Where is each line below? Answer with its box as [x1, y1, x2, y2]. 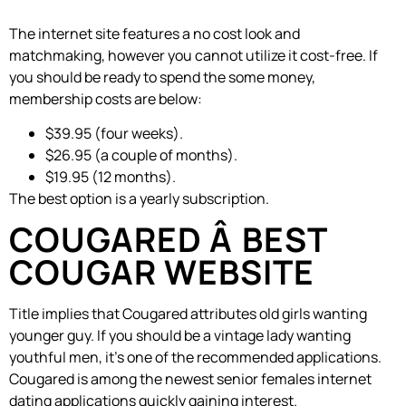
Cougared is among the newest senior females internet [9, 368, 372, 389]
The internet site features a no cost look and [9, 23, 300, 43]
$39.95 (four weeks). [45, 123, 183, 144]
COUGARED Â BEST [9, 216, 327, 262]
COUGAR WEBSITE [9, 248, 314, 295]
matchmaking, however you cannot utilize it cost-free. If [9, 44, 378, 65]
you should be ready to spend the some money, [9, 66, 315, 87]
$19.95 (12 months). [45, 167, 176, 188]
